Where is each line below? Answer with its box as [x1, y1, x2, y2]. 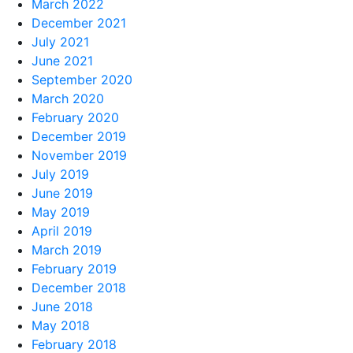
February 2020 [32, 109, 119, 125]
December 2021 [32, 14, 126, 31]
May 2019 [32, 203, 90, 220]
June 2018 [32, 298, 93, 314]
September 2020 [32, 71, 132, 87]
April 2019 [32, 222, 92, 239]
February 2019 [32, 260, 117, 277]
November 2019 [32, 147, 127, 163]
